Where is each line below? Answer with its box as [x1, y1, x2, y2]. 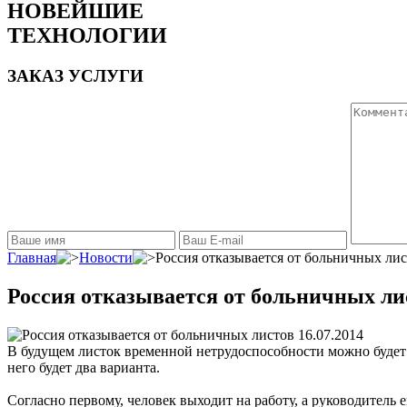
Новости [79, 250, 133, 266]
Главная [7, 250, 56, 266]
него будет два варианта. [7, 360, 160, 376]
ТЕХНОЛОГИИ [7, 23, 167, 47]
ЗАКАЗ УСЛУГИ [7, 65, 144, 85]
